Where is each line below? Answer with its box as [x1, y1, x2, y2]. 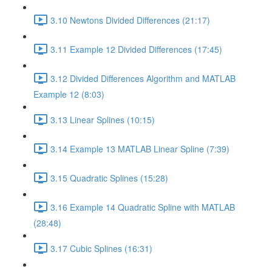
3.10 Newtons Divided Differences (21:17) [50, 13, 210, 26]
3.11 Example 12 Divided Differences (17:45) [50, 42, 222, 55]
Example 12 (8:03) [33, 88, 104, 100]
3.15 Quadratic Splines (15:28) [50, 171, 168, 184]
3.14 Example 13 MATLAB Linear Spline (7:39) [50, 142, 229, 155]
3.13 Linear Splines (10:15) [50, 113, 155, 126]
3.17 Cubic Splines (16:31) [50, 242, 152, 254]
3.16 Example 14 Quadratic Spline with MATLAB [50, 200, 235, 213]
